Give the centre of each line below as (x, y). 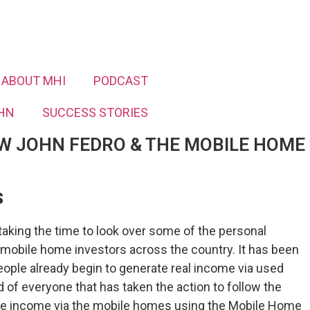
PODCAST (121, 81)
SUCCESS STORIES (95, 112)
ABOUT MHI (34, 81)
